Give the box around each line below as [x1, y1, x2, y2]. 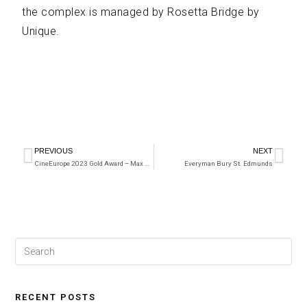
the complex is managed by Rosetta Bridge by [22, 5, 260, 19]
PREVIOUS [34, 147, 73, 155]
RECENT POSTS [15, 292, 97, 302]
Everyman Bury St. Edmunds [184, 160, 273, 167]
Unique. [22, 25, 60, 38]
